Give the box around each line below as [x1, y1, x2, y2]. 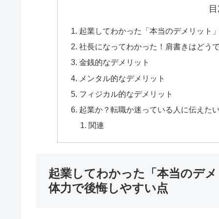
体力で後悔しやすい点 [48, 181, 168, 195]
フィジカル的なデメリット [79, 89, 173, 98]
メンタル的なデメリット [79, 73, 165, 83]
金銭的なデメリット [79, 58, 150, 67]
